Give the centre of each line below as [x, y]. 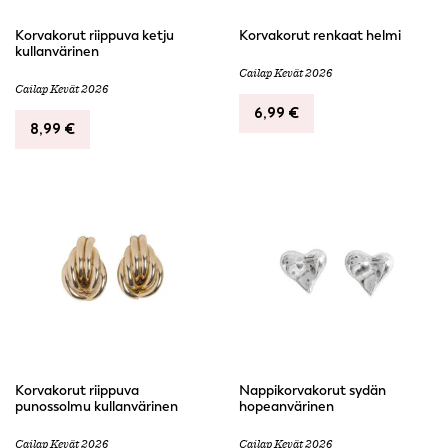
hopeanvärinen [286, 406]
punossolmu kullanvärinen [96, 406]
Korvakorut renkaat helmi [320, 35]
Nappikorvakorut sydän [312, 390]
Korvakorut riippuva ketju [94, 35]
